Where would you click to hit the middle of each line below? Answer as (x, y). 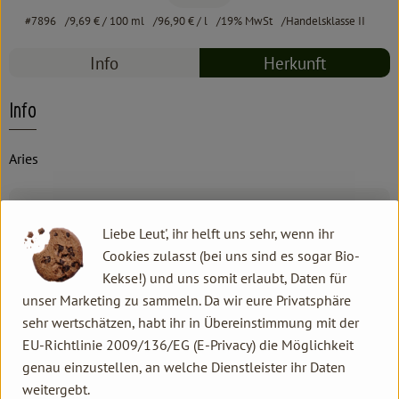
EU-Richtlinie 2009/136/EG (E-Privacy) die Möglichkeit (188, 344)
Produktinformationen (116, 216)
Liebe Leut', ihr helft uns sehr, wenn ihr (218, 233)
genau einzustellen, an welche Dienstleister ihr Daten (184, 366)
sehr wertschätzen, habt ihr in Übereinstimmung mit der (191, 322)
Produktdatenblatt (100, 281)
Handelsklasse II (325, 21)
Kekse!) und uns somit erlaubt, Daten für (224, 277)
